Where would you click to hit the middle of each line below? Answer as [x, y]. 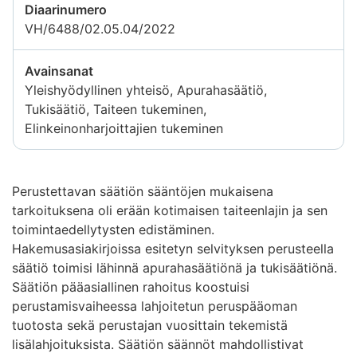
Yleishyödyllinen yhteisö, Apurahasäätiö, [146, 90]
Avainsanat [59, 71]
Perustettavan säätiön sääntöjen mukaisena [143, 191]
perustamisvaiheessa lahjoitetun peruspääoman [155, 306]
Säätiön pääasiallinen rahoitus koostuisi [131, 286]
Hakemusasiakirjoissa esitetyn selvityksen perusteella [173, 248]
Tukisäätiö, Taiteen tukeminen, [116, 109]
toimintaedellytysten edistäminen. [113, 229]
